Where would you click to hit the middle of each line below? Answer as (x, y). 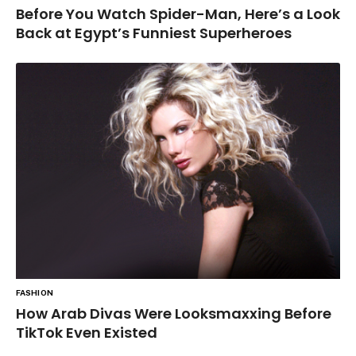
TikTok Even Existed (87, 332)
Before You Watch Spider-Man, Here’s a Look (178, 14)
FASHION (35, 292)
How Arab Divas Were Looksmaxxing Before (174, 313)
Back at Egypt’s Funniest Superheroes (154, 33)
